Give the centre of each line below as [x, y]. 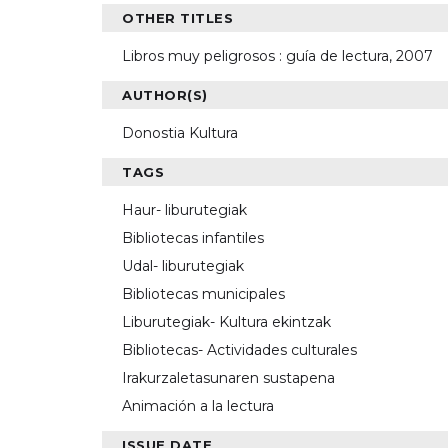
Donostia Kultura [180, 133]
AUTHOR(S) [165, 95]
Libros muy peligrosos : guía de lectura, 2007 [277, 56]
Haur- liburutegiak [184, 210]
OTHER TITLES [177, 18]
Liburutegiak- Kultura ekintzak [226, 322]
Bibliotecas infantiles [193, 238]
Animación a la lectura [198, 406]
